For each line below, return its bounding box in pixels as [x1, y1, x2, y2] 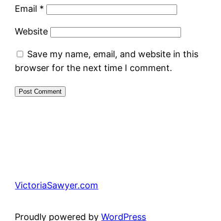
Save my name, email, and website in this [27, 48, 199, 59]
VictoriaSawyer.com [15, 180, 99, 190]
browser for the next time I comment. [15, 62, 173, 73]
